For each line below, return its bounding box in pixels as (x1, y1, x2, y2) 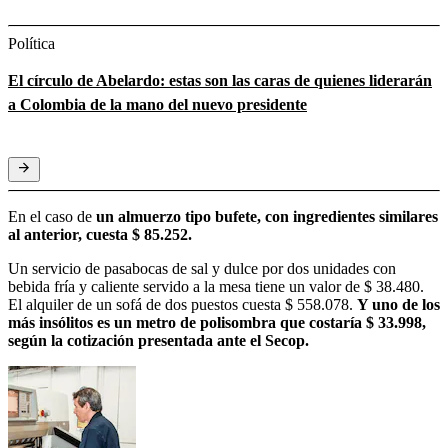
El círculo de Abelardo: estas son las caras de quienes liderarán (8, 72, 432, 90)
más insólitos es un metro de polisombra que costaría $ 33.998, (8, 314, 426, 332)
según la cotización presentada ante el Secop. (8, 332, 309, 350)
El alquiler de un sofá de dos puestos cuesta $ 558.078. (8, 296, 357, 314)
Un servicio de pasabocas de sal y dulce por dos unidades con (8, 260, 396, 278)
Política (8, 35, 55, 53)
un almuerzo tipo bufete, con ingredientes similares (96, 208, 438, 226)
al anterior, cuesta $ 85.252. (8, 226, 192, 244)
